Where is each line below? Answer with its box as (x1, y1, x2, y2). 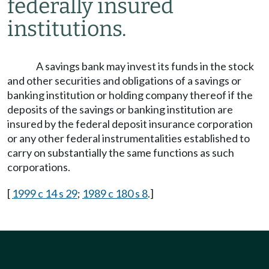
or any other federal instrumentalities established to (7, 131, 250, 145)
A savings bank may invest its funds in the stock (36, 59, 254, 73)
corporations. (7, 160, 70, 174)
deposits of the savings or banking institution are (7, 103, 233, 116)
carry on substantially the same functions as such (7, 146, 234, 159)
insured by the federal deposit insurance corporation (7, 117, 253, 130)
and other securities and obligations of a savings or (7, 74, 241, 87)
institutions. (7, 16, 127, 41)
